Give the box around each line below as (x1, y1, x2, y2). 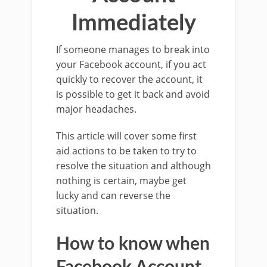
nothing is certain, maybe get (56, 174, 187, 187)
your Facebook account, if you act (56, 58, 206, 71)
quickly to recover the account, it (56, 73, 203, 86)
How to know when (56, 235, 210, 253)
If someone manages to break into (56, 43, 210, 56)
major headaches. (56, 103, 136, 116)
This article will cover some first (56, 129, 197, 142)
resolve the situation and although (56, 159, 211, 172)
